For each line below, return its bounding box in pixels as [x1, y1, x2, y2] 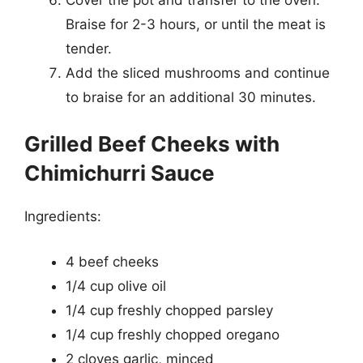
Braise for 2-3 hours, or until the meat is [66, 15, 326, 32]
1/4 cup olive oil [66, 277, 166, 294]
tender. [66, 40, 112, 57]
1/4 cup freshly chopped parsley [66, 301, 273, 318]
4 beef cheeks [66, 253, 159, 270]
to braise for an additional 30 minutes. [66, 88, 316, 105]
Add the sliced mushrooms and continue [66, 64, 330, 81]
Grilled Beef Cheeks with [24, 131, 280, 156]
